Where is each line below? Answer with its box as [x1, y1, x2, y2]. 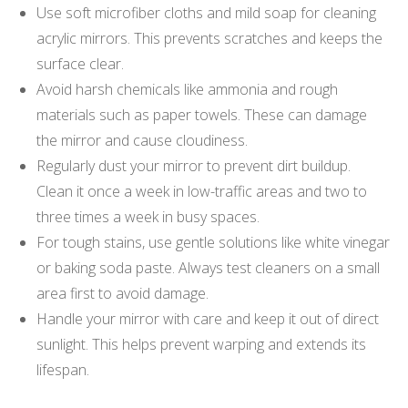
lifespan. [36, 359, 89, 380]
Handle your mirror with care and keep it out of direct [36, 308, 379, 329]
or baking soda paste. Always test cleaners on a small [36, 257, 380, 278]
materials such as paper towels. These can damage [36, 104, 367, 125]
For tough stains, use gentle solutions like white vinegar [36, 231, 390, 252]
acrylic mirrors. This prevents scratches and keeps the [36, 27, 382, 48]
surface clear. [36, 53, 124, 74]
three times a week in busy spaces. [36, 206, 260, 227]
